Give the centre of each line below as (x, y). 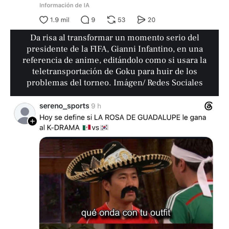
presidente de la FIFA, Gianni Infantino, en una (114, 49)
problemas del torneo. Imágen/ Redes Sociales (114, 83)
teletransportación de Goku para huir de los (114, 72)
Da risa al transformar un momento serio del (114, 38)
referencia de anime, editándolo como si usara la (115, 61)
